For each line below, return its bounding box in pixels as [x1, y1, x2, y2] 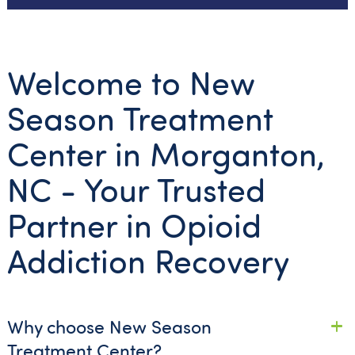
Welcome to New [6, 61, 255, 104]
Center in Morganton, [6, 132, 325, 175]
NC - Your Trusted [6, 168, 265, 211]
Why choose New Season [6, 314, 212, 338]
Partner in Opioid [6, 204, 261, 246]
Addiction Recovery [6, 239, 289, 282]
